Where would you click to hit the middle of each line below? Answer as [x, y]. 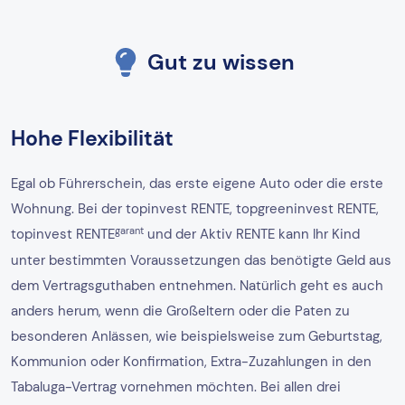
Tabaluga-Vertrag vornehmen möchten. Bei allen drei [176, 387]
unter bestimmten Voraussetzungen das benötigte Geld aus [201, 261]
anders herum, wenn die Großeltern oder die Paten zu [180, 311]
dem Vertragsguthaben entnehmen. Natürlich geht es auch [197, 286]
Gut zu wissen [221, 61]
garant [129, 230]
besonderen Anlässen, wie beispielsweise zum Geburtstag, [197, 337]
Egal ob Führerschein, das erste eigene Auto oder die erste [197, 184]
